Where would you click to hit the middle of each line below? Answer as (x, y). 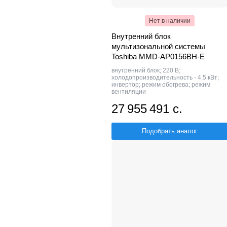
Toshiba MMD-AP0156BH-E (158, 56)
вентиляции (129, 91)
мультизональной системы (158, 46)
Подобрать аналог (170, 131)
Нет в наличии (170, 21)
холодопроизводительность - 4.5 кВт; (165, 77)
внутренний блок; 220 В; (146, 70)
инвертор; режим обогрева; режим (161, 84)
